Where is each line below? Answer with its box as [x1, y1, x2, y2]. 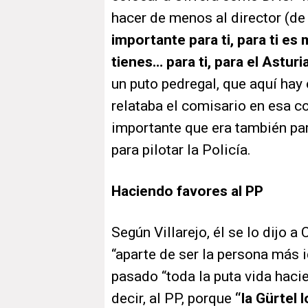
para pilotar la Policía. [111, 142, 251, 159]
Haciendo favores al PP [111, 183, 263, 200]
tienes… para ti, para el [111, 54, 262, 71]
